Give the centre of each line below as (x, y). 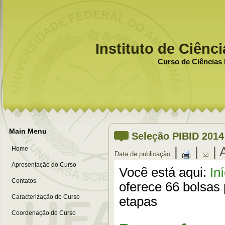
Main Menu (28, 131)
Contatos (24, 181)
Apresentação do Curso (44, 165)
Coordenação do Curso (44, 213)
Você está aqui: (164, 172)
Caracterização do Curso (46, 197)
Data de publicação (142, 154)
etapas (138, 201)
